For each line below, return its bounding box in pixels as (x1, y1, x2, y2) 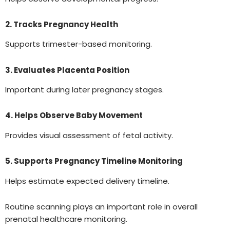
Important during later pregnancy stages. (5, 84, 164, 95)
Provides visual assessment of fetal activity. (5, 129, 173, 141)
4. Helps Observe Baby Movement (5, 110, 143, 121)
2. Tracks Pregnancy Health (5, 18, 118, 30)
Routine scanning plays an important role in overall (5, 201, 198, 212)
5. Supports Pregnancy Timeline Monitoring (5, 156, 183, 167)
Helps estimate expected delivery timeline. (5, 175, 169, 186)
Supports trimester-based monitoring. (5, 39, 152, 50)
